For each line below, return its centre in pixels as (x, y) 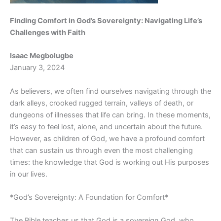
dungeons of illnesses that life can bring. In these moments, (110, 115)
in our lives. (29, 174)
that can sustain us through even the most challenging (101, 150)
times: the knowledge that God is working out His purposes (110, 162)
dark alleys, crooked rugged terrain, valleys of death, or (102, 103)
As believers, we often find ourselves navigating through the (110, 91)
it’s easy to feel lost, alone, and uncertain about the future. (106, 127)
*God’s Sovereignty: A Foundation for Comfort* (89, 197)
